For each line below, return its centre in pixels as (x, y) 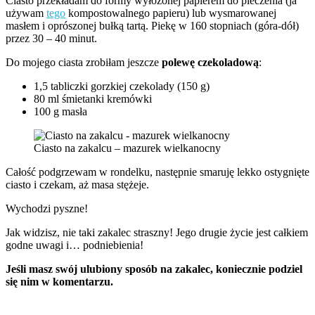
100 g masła (60, 112)
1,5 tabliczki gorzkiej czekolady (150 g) (122, 86)
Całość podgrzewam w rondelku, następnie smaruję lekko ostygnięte (157, 172)
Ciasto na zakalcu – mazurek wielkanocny (127, 148)
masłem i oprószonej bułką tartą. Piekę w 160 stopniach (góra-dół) (152, 26)
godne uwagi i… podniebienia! (75, 245)
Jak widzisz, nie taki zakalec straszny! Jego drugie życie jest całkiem (157, 233)
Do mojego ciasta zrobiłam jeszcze (84, 63)
